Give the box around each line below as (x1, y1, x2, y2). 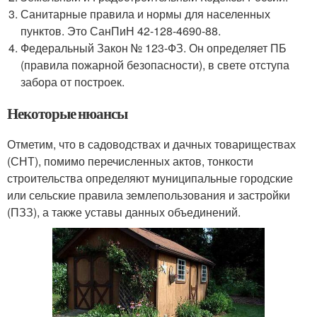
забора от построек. (21, 73, 125, 90)
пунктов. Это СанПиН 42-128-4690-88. (21, 22, 221, 39)
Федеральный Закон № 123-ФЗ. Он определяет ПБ (21, 39, 287, 56)
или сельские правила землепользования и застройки (7, 186, 290, 203)
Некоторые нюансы (7, 102, 128, 124)
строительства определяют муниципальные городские (7, 169, 293, 186)
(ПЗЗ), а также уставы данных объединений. (7, 203, 241, 220)
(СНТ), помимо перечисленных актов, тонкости (7, 152, 253, 169)
